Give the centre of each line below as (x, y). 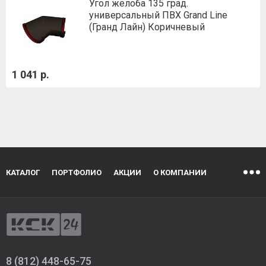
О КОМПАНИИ (180, 172)
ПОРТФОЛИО (77, 172)
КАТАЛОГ (23, 172)
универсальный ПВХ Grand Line (158, 15)
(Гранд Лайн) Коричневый (147, 27)
